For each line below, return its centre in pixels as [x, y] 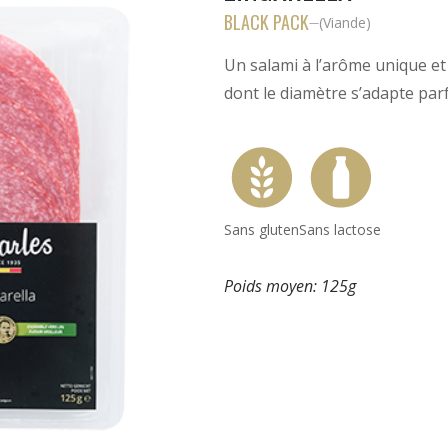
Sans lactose [340, 229]
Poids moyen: [272, 286]
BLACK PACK [266, 22]
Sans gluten [261, 229]
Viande [344, 22]
